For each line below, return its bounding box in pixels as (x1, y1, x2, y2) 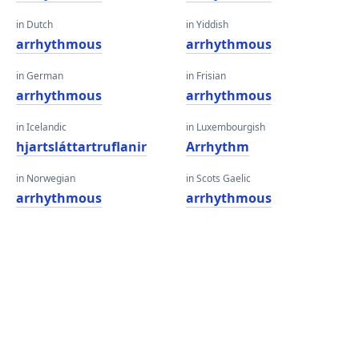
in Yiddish (186, 18, 228, 31)
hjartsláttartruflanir (16, 138, 147, 155)
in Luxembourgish (186, 120, 265, 134)
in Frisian (186, 69, 226, 83)
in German (16, 69, 63, 83)
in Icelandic (16, 120, 67, 134)
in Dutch (16, 18, 53, 31)
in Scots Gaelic (186, 171, 251, 185)
